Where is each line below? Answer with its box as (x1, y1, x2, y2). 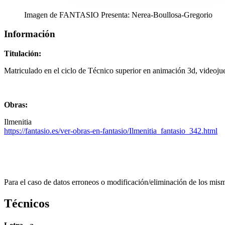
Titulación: (4, 49, 41, 58)
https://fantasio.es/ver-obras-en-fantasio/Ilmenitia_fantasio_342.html (4, 127, 217, 136)
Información (4, 29, 55, 40)
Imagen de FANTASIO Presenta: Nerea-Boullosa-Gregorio (24, 10, 212, 19)
